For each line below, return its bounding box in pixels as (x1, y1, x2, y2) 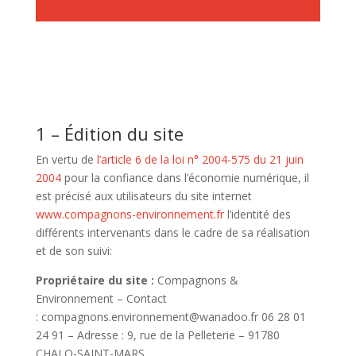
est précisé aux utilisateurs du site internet (35, 188, 252, 203)
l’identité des (226, 207, 291, 222)
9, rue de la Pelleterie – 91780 (126, 327, 280, 342)
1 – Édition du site (35, 122, 184, 145)
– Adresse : (67, 327, 124, 342)
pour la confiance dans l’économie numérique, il (64, 170, 309, 185)
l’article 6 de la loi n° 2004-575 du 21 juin (96, 152, 304, 167)
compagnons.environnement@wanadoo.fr (41, 309, 258, 324)
